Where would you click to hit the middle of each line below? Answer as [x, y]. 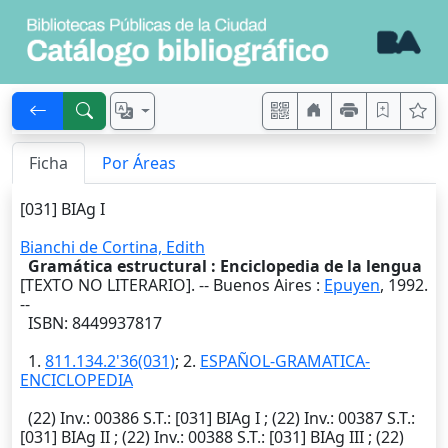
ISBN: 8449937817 [91, 323]
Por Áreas [139, 163]
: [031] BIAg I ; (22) [235, 418]
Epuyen [352, 285]
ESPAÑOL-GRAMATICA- [285, 361]
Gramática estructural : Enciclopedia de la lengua [225, 266]
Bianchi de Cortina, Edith [112, 247]
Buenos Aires [262, 285]
